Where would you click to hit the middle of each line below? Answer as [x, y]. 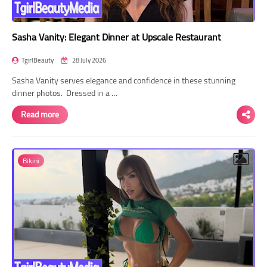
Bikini [31, 160]
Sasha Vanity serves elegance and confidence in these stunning [124, 80]
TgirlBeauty [38, 60]
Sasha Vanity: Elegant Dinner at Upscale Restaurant [117, 37]
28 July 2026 [89, 60]
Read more [40, 114]
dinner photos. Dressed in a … [65, 93]
